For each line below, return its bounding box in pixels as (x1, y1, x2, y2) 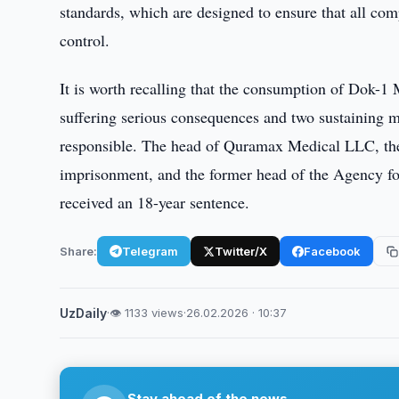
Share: (60, 243, 98, 258)
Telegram (122, 243, 179, 258)
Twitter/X (215, 243, 268, 258)
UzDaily (60, 305, 108, 321)
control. (60, 29, 110, 51)
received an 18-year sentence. (60, 191, 250, 213)
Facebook (304, 243, 362, 258)
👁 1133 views (110, 305, 184, 320)
